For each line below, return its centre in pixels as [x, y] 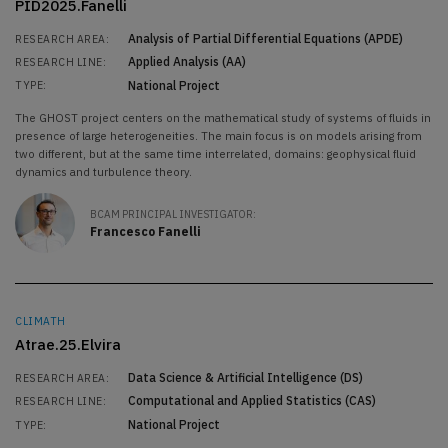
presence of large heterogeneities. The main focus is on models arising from [218, 136]
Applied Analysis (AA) [186, 62]
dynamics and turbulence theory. [103, 172]
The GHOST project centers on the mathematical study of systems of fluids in [223, 118]
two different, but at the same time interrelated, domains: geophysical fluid [215, 154]
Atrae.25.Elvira [68, 345]
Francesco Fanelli [145, 231]
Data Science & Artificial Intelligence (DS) [245, 378]
